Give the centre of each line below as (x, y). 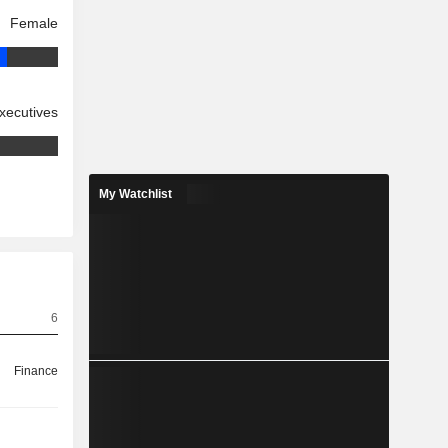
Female (34, 23)
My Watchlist (135, 194)
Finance (36, 371)
